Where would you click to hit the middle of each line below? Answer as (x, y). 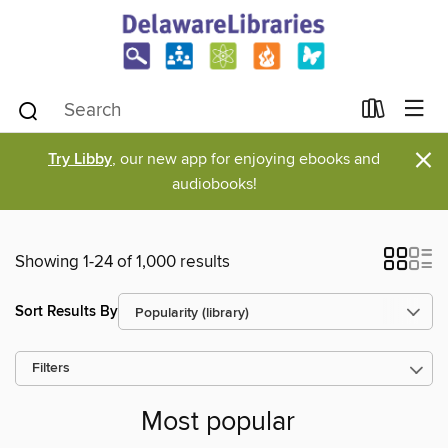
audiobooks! (214, 184)
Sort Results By (66, 311)
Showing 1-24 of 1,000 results (122, 262)
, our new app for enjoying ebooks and (246, 159)
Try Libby (80, 159)
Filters (51, 368)
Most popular (218, 423)
